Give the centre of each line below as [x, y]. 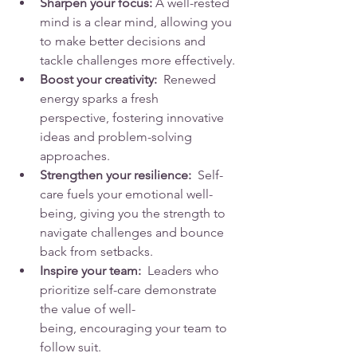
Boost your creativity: [98, 80]
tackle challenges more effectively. [137, 61]
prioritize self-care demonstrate [130, 290]
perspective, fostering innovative [133, 118]
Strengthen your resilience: [116, 175]
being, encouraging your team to [135, 328]
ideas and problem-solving [118, 137]
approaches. [75, 156]
